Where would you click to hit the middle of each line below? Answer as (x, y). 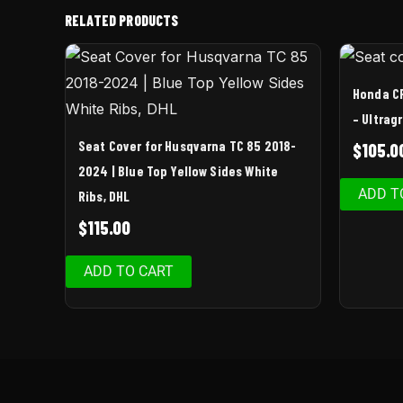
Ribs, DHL (104, 197)
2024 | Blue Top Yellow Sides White (179, 171)
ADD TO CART (129, 271)
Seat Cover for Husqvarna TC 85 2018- (188, 146)
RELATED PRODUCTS (122, 20)
